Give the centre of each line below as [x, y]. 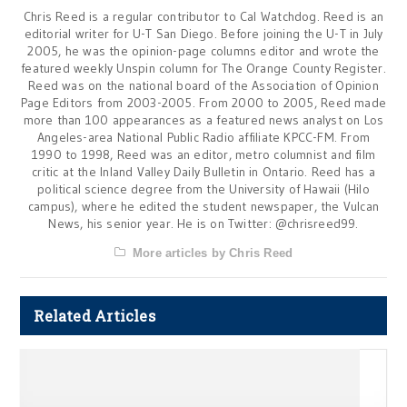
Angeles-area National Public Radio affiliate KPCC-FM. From [203, 138]
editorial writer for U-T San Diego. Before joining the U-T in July [203, 34]
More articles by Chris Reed [213, 253]
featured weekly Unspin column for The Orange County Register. [203, 69]
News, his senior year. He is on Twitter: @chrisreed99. [203, 224]
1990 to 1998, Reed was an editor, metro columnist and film [203, 155]
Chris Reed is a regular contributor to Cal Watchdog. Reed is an [203, 17]
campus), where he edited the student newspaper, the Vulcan [203, 207]
